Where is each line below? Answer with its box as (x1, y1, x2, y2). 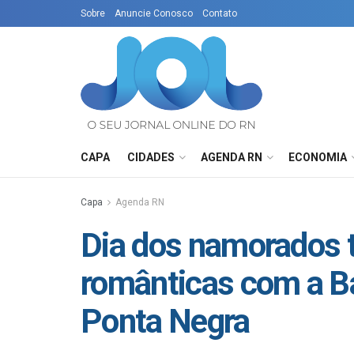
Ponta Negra (81, 302, 250, 341)
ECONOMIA (288, 151, 347, 164)
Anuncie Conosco (115, 8, 193, 19)
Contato (202, 8, 237, 19)
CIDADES (127, 151, 175, 164)
